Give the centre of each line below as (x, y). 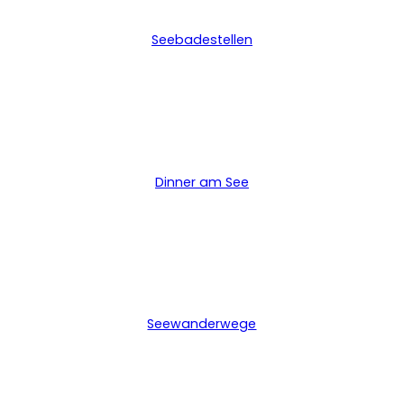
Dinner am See (202, 182)
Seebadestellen (202, 39)
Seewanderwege (202, 324)
